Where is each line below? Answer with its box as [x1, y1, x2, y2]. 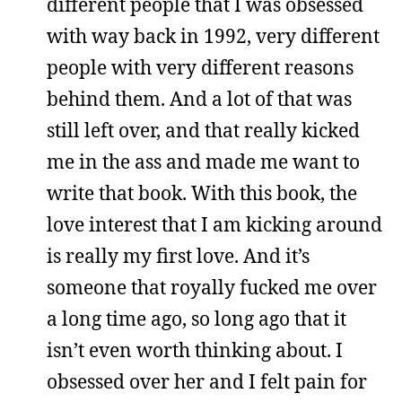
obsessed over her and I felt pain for [47, 369, 367, 394]
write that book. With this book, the [47, 180, 357, 205]
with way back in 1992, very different [47, 23, 380, 48]
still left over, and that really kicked [47, 118, 360, 143]
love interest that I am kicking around [47, 212, 382, 237]
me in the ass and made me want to [47, 149, 360, 174]
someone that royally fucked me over [47, 275, 377, 300]
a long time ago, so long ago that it [47, 306, 346, 331]
